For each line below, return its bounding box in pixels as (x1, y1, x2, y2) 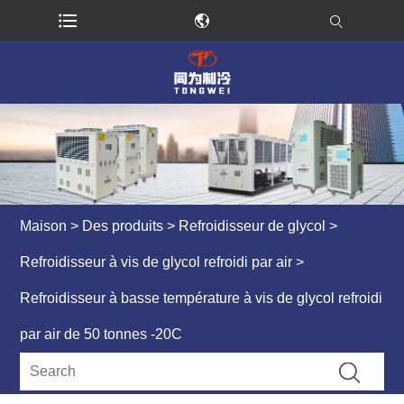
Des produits (82, 217, 164, 234)
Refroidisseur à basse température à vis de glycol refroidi (20, 289, 383, 306)
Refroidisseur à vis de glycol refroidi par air (20, 253, 293, 270)
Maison (20, 217, 68, 234)
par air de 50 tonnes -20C (20, 326, 183, 342)
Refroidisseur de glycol (179, 217, 326, 234)
